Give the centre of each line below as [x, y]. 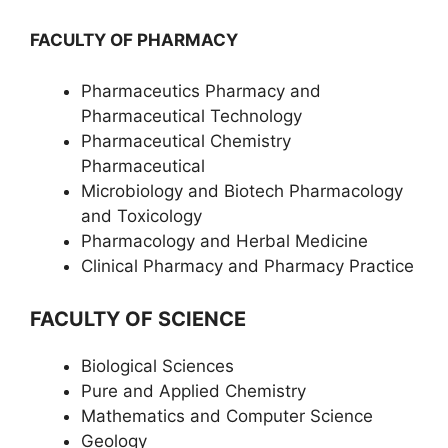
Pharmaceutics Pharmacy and [201, 90]
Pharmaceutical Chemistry [186, 140]
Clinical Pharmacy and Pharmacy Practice [247, 265]
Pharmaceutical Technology [191, 115]
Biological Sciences [157, 366]
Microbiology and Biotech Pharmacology [242, 190]
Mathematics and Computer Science [227, 416]
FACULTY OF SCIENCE [138, 319]
